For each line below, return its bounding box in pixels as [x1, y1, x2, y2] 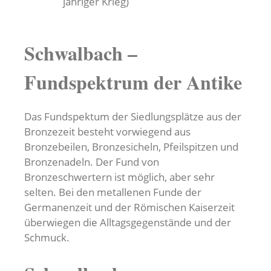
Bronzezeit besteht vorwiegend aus [24, 125, 191, 139]
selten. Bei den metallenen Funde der [24, 185, 201, 200]
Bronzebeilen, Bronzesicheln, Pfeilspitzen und [24, 140, 238, 154]
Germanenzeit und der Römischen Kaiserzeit [24, 200, 235, 215]
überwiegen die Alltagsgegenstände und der [24, 215, 231, 230]
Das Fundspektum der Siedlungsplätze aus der [24, 109, 241, 124]
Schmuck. [24, 230, 70, 245]
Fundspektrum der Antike [24, 68, 242, 97]
